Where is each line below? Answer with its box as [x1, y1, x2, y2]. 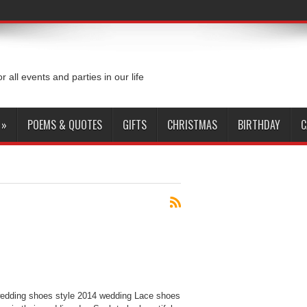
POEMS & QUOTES [27, 116, 102, 133]
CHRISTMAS [167, 116, 217, 133]
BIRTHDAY [238, 116, 280, 133]
